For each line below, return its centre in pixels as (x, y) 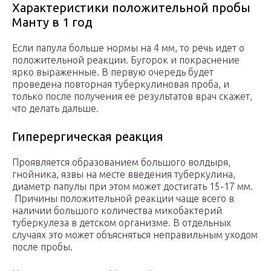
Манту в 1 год (52, 22)
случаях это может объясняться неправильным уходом (135, 235)
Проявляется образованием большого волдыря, (121, 162)
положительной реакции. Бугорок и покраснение (126, 60)
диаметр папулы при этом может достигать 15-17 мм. (132, 187)
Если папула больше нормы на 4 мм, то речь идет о (128, 48)
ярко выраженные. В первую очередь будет (113, 72)
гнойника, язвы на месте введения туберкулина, (124, 175)
